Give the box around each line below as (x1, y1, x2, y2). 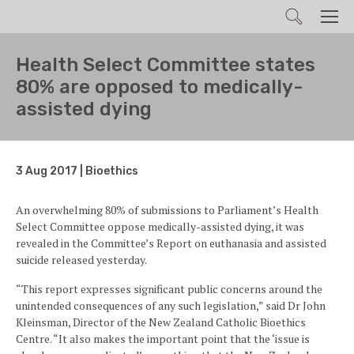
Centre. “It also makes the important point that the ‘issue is (16, 331, 310, 346)
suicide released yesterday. (16, 252, 151, 267)
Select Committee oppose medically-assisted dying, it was (16, 219, 304, 234)
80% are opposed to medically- (16, 76, 303, 98)
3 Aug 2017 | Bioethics (16, 164, 138, 178)
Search (303, 7, 337, 23)
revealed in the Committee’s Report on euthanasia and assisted (16, 235, 326, 250)
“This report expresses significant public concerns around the (16, 281, 322, 296)
